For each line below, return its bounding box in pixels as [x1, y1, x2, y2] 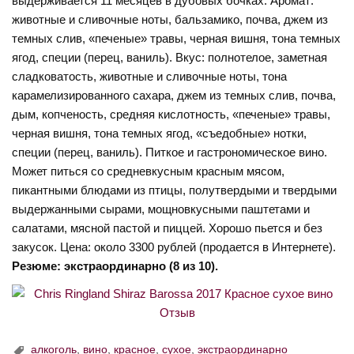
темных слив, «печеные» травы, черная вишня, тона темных [12, 31, 341, 45]
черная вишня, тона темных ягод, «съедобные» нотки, [12, 126, 307, 140]
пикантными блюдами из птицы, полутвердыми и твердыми [12, 183, 337, 197]
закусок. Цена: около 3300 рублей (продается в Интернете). [12, 239, 337, 254]
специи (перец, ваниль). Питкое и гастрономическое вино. [12, 145, 328, 159]
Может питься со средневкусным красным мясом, [12, 164, 285, 178]
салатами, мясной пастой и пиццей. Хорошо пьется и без [12, 220, 323, 235]
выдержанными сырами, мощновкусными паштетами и [12, 201, 311, 216]
